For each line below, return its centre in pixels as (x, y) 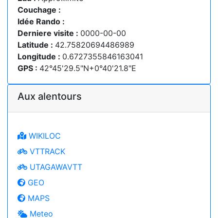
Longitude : (40, 56)
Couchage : (39, 9)
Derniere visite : (49, 33)
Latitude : (36, 45)
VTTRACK (46, 151)
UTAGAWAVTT (55, 167)
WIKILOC (44, 136)
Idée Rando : (41, 21)
